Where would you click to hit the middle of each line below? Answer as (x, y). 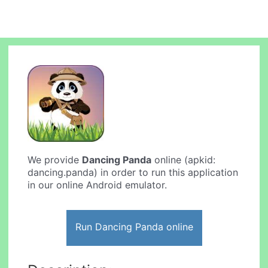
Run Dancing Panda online (134, 226)
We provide (55, 160)
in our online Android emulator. (98, 185)
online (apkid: (184, 160)
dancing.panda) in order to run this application (133, 173)
